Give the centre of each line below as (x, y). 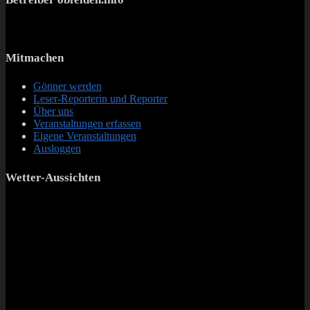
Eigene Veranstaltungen (85, 136)
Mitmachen (35, 57)
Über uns (53, 111)
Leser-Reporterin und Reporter (100, 99)
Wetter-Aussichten (53, 177)
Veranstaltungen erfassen (87, 124)
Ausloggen (57, 149)
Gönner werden (67, 86)
